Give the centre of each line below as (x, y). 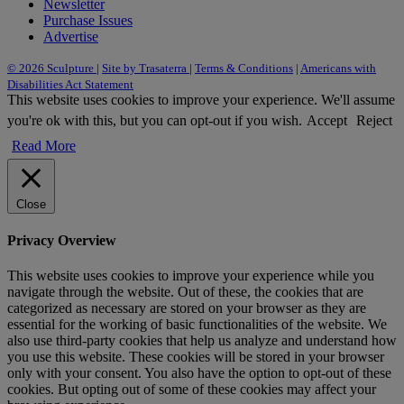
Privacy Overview (62, 240)
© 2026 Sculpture (52, 68)
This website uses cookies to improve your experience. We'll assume (201, 99)
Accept (327, 120)
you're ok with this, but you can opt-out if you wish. (155, 120)
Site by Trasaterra (146, 68)
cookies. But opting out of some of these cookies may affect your (192, 390)
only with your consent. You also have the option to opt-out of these (199, 373)
